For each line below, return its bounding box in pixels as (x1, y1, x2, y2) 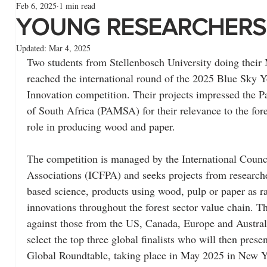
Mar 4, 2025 (49, 42, 91, 54)
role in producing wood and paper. (27, 119, 175, 133)
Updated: (16, 42, 49, 54)
